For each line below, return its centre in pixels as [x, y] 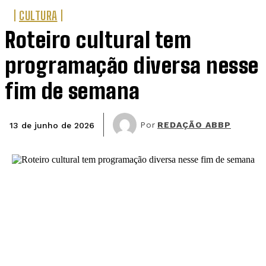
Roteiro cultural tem [98, 40]
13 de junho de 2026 [52, 125]
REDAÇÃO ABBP [194, 124]
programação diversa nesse [132, 65]
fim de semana [72, 91]
